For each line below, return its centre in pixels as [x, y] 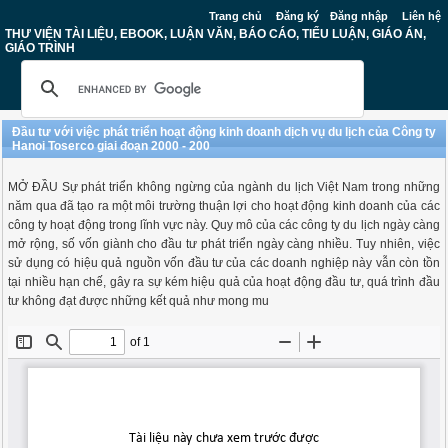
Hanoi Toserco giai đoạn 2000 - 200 [111, 146]
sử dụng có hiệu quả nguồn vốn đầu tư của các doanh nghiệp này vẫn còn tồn [224, 263]
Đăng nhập [359, 16]
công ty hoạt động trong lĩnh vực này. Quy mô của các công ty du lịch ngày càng [224, 225]
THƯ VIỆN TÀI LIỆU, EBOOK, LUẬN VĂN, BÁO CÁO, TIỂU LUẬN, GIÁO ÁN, [215, 34]
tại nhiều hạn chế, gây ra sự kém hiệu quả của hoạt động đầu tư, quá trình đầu [224, 282]
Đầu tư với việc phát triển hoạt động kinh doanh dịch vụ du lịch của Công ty [224, 132]
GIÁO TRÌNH [40, 48]
